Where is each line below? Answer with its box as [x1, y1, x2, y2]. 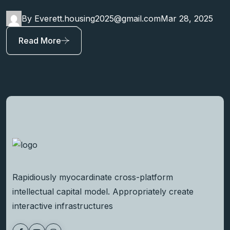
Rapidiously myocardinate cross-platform [12, 171, 173, 182]
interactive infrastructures [12, 200, 113, 211]
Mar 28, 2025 [161, 13, 213, 24]
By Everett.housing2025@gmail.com [22, 13, 161, 24]
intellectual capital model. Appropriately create [12, 186, 194, 197]
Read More [18, 35, 61, 46]
